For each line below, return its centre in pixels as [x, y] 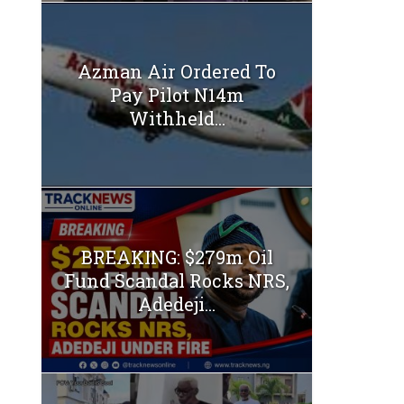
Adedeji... [177, 303]
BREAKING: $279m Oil [177, 257]
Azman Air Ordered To [177, 72]
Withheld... [177, 119]
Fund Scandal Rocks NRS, [177, 280]
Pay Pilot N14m [177, 95]
